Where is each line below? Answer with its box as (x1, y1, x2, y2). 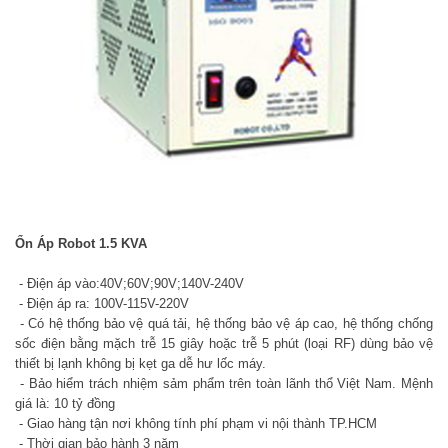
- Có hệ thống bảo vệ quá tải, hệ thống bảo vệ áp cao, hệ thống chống (15, 315, 433, 331)
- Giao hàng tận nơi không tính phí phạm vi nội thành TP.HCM (15, 415, 377, 431)
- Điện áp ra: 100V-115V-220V (15, 295, 189, 311)
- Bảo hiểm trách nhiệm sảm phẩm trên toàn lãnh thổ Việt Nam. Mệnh (15, 375, 433, 391)
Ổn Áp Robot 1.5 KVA (15, 235, 147, 251)
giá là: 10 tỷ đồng (15, 395, 115, 411)
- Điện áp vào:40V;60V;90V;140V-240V (15, 275, 244, 291)
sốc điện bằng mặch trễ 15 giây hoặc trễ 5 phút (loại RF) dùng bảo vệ (15, 335, 433, 351)
